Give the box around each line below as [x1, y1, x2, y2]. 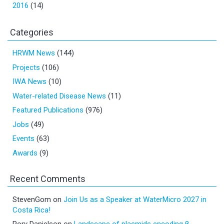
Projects [12, 62, 40, 72]
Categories [10, 27, 53, 37]
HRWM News [12, 48, 55, 57]
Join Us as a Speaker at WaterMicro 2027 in [63, 194, 206, 204]
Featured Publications [12, 105, 83, 114]
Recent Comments [10, 173, 85, 184]
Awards [12, 148, 37, 157]
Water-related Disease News [12, 91, 106, 100]
